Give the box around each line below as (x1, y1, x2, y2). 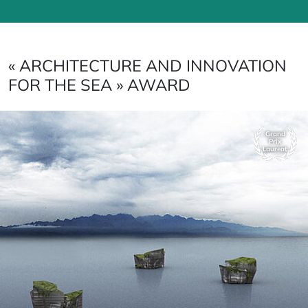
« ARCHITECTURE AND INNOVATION (8, 54, 287, 76)
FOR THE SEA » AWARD (8, 74, 190, 95)
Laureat (263, 144, 287, 153)
